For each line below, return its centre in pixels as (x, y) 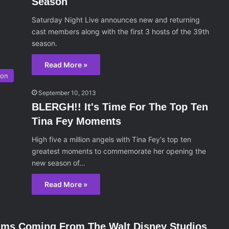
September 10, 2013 (67, 93)
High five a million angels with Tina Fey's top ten (112, 139)
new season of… (59, 163)
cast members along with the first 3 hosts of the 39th (121, 31)
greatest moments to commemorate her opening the (119, 151)
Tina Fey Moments (77, 121)
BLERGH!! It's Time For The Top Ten (120, 107)
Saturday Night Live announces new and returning (116, 20)
